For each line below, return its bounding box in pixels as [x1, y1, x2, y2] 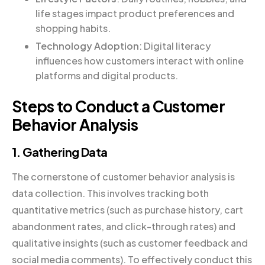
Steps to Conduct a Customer [12, 96, 225, 116]
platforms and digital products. [35, 69, 178, 82]
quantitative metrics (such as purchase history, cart [12, 203, 243, 216]
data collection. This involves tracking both [12, 186, 209, 199]
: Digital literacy [139, 39, 211, 52]
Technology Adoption [35, 39, 139, 52]
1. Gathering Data [12, 144, 108, 159]
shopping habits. [35, 21, 111, 34]
